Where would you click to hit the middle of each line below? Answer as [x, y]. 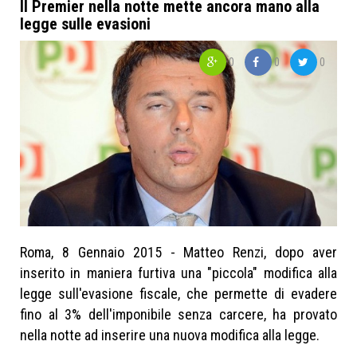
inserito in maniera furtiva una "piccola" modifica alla [178, 273]
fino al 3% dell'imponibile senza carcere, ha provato [178, 314]
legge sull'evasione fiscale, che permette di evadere [178, 293]
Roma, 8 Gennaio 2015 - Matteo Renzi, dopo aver [178, 252]
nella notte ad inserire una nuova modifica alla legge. [170, 335]
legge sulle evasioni [85, 24]
